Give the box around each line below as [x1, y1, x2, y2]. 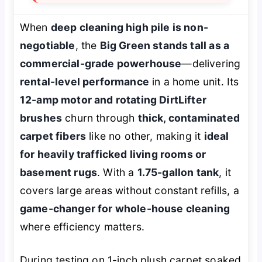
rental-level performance [19, 75, 149, 88]
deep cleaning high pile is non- [50, 20, 208, 33]
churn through [62, 111, 138, 124]
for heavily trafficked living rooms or [19, 147, 206, 160]
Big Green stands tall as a [99, 39, 230, 51]
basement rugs [19, 166, 98, 178]
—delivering [181, 57, 241, 70]
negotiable [19, 39, 75, 51]
